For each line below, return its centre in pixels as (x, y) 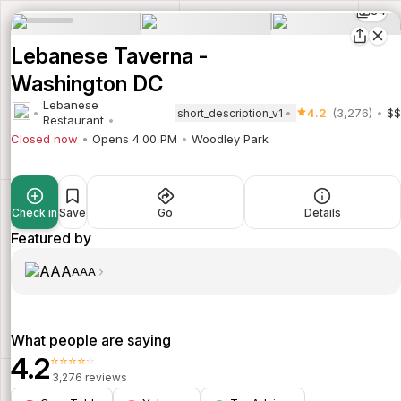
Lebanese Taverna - (110, 56)
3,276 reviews (90, 377)
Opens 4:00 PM (135, 139)
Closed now (44, 139)
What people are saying (91, 340)
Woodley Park (230, 139)
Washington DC (87, 84)
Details (322, 213)
